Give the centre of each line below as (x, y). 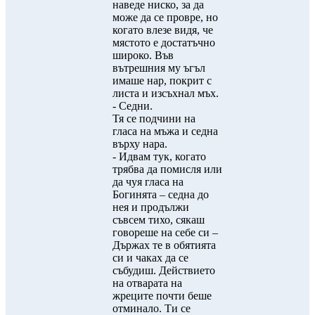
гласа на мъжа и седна (165, 131)
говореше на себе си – (165, 232)
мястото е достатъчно (164, 43)
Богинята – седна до (161, 194)
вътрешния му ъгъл (159, 68)
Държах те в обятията (164, 245)
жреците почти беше (162, 296)
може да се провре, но (165, 17)
